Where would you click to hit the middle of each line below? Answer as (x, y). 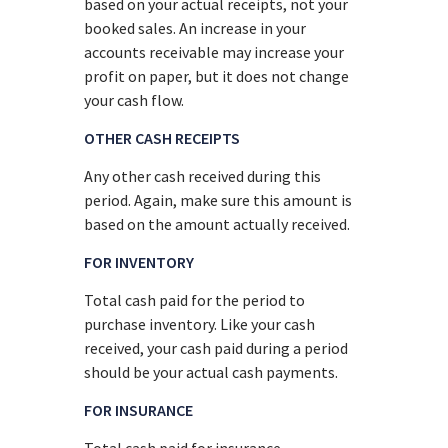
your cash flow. (134, 99)
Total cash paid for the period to (195, 299)
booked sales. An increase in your (195, 27)
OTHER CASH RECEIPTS (162, 137)
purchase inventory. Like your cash (200, 323)
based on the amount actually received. (217, 223)
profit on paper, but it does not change (217, 75)
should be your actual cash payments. (211, 371)
